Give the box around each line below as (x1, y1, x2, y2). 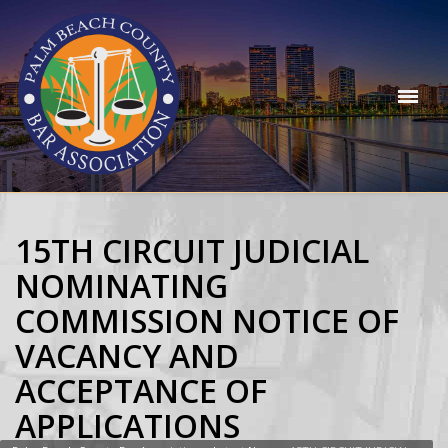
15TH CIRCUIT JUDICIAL (15, 229, 369, 272)
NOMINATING (15, 264, 228, 307)
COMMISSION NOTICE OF (15, 299, 399, 342)
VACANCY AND (15, 334, 239, 377)
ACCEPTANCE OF (15, 369, 267, 412)
